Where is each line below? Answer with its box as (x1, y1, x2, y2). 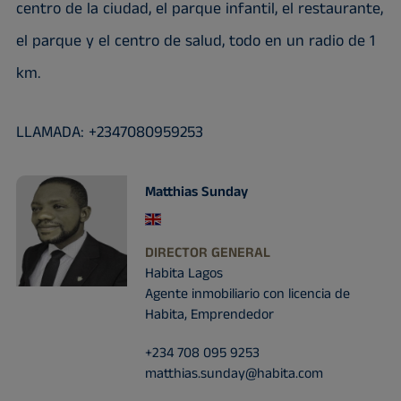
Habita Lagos (144, 263, 223, 284)
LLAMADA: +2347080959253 (15, 121, 203, 144)
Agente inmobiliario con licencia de (144, 284, 350, 304)
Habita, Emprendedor (144, 304, 274, 325)
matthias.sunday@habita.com (144, 363, 323, 384)
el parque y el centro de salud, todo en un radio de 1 (15, 30, 375, 53)
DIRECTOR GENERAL (144, 243, 270, 263)
